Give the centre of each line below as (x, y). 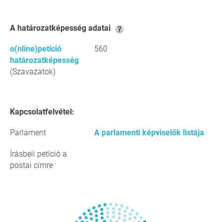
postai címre (31, 165)
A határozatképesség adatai (64, 28)
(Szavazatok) (33, 72)
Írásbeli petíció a (38, 154)
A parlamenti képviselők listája (149, 133)
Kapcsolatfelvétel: (45, 112)
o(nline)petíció (36, 49)
